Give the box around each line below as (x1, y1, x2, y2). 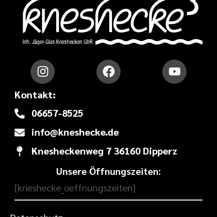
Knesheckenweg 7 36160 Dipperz (31, 144, 178, 157)
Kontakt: (15, 88, 56, 101)
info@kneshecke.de (31, 125, 119, 139)
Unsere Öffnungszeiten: (56, 165, 161, 178)
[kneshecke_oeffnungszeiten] (15, 181, 136, 194)
